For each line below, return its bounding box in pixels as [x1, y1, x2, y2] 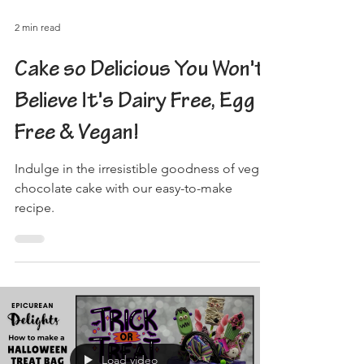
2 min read [15, 80, 60, 93]
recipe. [15, 258, 54, 274]
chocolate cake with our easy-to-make [15, 238, 232, 254]
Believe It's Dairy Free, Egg [15, 149, 255, 173]
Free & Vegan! [15, 181, 139, 205]
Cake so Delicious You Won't [15, 118, 266, 141]
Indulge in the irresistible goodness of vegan [15, 219, 273, 235]
